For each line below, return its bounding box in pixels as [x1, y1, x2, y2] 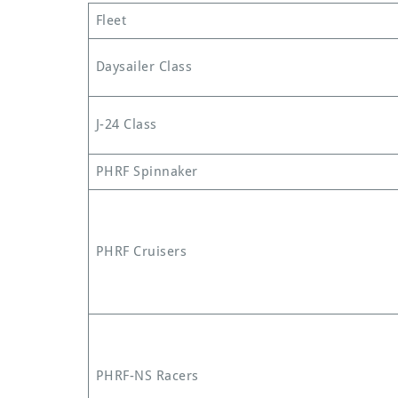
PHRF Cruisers [95, 243, 187, 259]
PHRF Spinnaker [95, 163, 198, 179]
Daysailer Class [95, 58, 192, 75]
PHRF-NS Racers [95, 367, 199, 384]
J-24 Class [95, 115, 157, 132]
